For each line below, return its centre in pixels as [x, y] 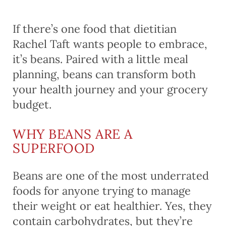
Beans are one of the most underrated [111, 175]
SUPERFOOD [54, 148]
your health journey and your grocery [110, 89]
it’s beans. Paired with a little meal [100, 59]
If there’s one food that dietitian [95, 29]
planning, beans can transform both [104, 74]
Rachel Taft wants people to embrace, [110, 44]
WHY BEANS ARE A [73, 134]
